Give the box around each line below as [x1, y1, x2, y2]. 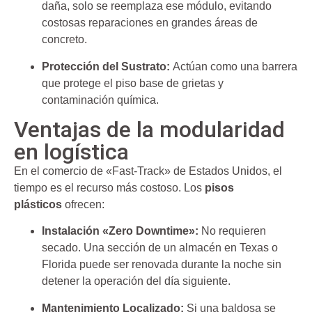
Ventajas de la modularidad [14, 116, 285, 143]
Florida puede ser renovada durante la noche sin [42, 258, 281, 271]
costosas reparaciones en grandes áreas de [42, 17, 258, 29]
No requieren [198, 225, 266, 237]
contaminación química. [42, 93, 159, 106]
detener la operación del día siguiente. [42, 275, 231, 288]
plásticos [14, 198, 62, 211]
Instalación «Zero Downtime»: [42, 225, 198, 237]
